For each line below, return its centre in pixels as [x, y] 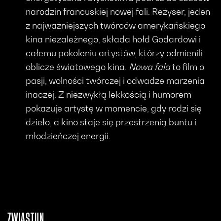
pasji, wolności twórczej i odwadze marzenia [115, 81]
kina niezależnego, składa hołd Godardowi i [113, 39]
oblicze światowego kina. [77, 67]
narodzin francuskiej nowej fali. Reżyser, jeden [118, 12]
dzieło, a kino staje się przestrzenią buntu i [111, 122]
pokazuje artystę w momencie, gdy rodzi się [114, 109]
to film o [187, 67]
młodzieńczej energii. [68, 136]
